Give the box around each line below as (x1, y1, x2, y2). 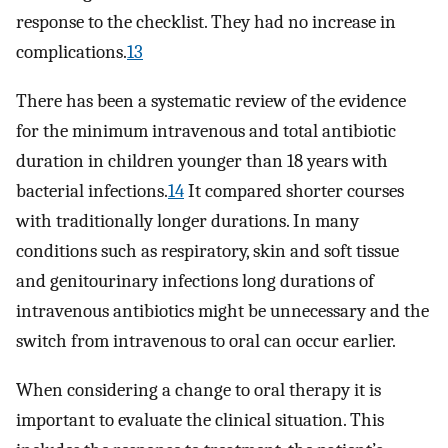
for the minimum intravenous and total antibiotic (16, 120, 396, 143)
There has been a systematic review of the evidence (16, 90, 406, 113)
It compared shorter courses (184, 180, 404, 203)
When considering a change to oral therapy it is (16, 378, 381, 401)
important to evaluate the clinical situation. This (16, 408, 384, 431)
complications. (16, 41, 127, 64)
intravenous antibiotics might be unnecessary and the (16, 300, 429, 323)
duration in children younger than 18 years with (16, 150, 388, 173)
